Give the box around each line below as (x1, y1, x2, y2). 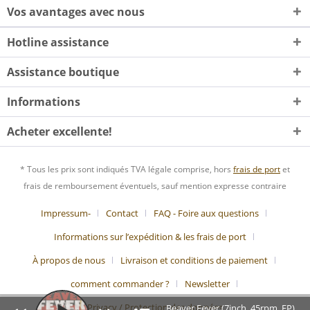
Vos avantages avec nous (7, 4, 145, 19)
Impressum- (41, 207, 91, 220)
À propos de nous (32, 254, 105, 267)
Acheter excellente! (7, 124, 112, 139)
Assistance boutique (7, 64, 119, 80)
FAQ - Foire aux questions (154, 207, 259, 220)
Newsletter (184, 277, 230, 291)
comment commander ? (70, 277, 170, 291)
